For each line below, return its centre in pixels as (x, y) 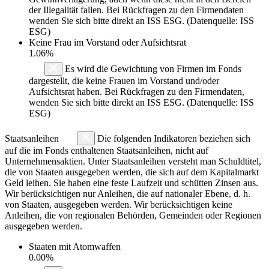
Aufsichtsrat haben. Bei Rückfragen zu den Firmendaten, (137, 91)
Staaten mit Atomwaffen (75, 246)
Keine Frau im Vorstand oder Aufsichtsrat (107, 42)
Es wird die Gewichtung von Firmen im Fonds (152, 68)
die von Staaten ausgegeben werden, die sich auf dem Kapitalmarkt (132, 172)
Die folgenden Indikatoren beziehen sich (173, 138)
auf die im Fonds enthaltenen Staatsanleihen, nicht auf (107, 150)
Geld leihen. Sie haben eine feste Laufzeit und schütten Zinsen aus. (131, 183)
